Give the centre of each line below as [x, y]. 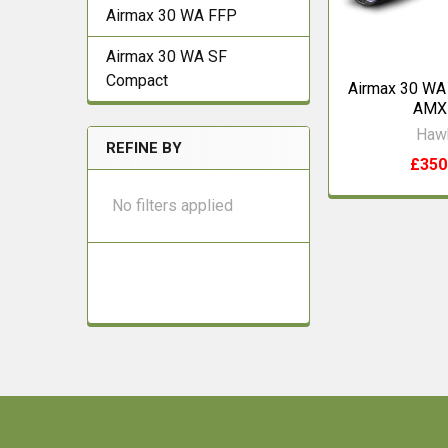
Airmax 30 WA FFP [171, 15]
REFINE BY [144, 148]
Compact [137, 80]
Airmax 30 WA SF [166, 56]
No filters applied [172, 205]
